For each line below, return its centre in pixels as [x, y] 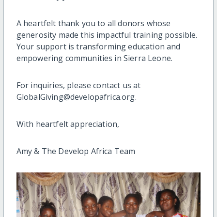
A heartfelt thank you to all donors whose [93, 23]
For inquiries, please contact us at [78, 85]
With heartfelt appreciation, [68, 124]
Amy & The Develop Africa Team [76, 151]
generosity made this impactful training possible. [107, 35]
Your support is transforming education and [98, 46]
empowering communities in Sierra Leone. [94, 58]
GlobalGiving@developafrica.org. [76, 97]
